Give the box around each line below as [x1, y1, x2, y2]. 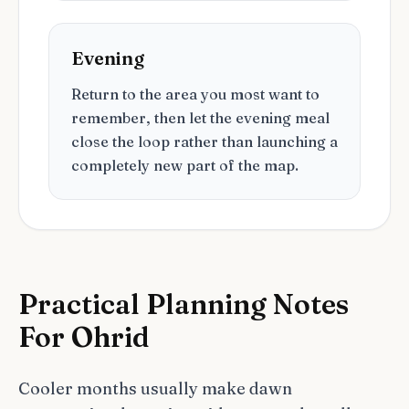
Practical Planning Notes [18, 288, 349, 321]
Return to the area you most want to [71, 85, 320, 103]
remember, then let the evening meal [71, 109, 330, 127]
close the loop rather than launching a [71, 132, 338, 151]
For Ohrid [18, 320, 150, 354]
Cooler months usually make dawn [18, 378, 292, 399]
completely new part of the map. [71, 156, 299, 174]
